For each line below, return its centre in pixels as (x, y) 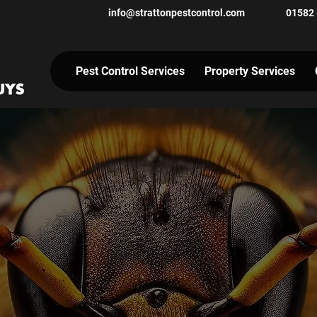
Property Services (250, 71)
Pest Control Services (130, 71)
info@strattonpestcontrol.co (172, 13)
